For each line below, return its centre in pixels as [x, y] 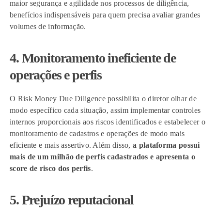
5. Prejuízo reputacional [73, 200]
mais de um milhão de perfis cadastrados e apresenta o [102, 157]
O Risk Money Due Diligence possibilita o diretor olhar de [103, 99]
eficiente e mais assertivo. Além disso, [71, 145]
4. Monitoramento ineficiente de [93, 58]
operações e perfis [57, 75]
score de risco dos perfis [50, 168]
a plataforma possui [166, 145]
